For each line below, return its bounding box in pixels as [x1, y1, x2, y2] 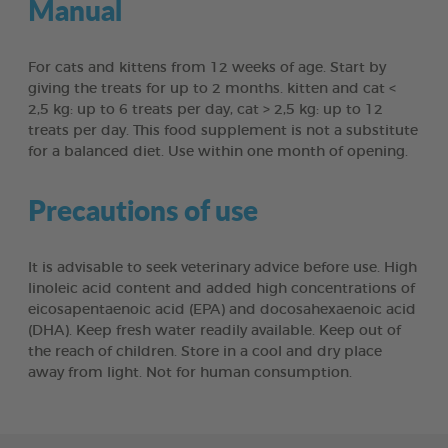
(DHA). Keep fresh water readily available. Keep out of [28, 323, 401, 338]
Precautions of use [28, 189, 258, 230]
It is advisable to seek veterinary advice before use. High [28, 260, 417, 275]
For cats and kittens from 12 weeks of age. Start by [28, 60, 386, 75]
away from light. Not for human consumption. [28, 365, 352, 380]
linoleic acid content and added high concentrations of [28, 281, 415, 296]
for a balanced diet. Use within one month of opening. [28, 144, 408, 159]
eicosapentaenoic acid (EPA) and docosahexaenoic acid [28, 302, 416, 317]
